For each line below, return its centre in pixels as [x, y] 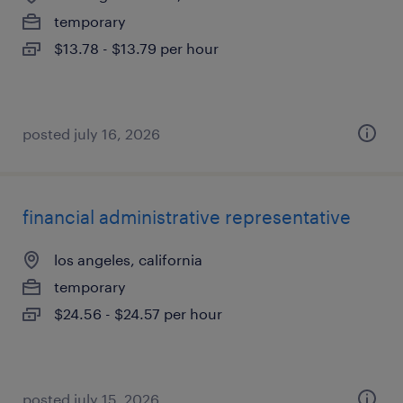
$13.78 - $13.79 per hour [136, 48]
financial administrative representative [187, 217]
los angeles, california [128, 260]
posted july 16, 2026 [91, 134]
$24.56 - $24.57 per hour [138, 313]
